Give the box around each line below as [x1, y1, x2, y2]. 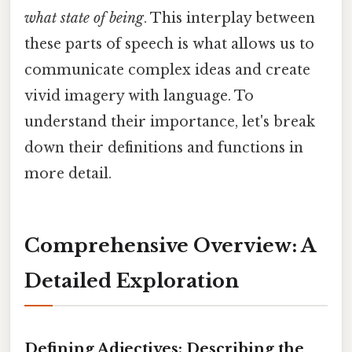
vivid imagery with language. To [24, 86, 254, 104]
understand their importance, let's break [24, 112, 315, 130]
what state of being [24, 9, 144, 27]
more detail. [24, 164, 112, 182]
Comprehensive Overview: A [24, 234, 316, 258]
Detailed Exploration [24, 269, 239, 293]
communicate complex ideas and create [24, 60, 310, 79]
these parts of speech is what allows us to [24, 35, 314, 53]
